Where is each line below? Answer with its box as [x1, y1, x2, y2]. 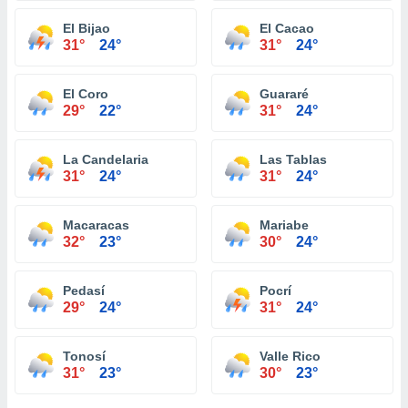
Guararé [260, 87, 309, 101]
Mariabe [260, 218, 309, 232]
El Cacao [260, 21, 314, 36]
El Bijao [63, 21, 110, 36]
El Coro [63, 87, 108, 101]
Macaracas [63, 218, 129, 232]
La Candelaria [63, 152, 148, 167]
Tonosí [63, 349, 106, 363]
